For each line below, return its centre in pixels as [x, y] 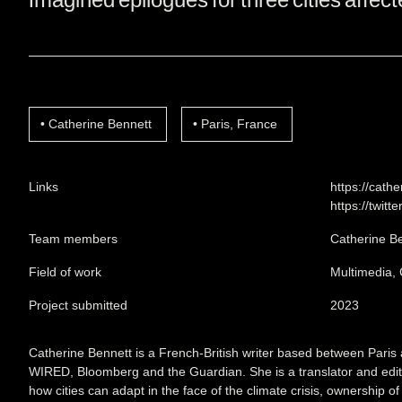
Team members [73, 239]
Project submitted [78, 305]
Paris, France [239, 124]
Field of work [65, 272]
